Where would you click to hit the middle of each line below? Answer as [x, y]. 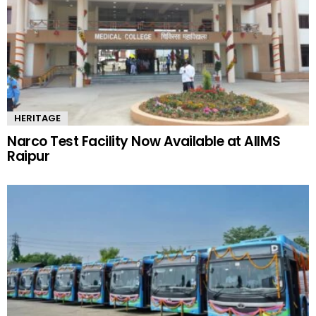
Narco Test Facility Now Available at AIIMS [144, 142]
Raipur [29, 157]
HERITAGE [37, 119]
